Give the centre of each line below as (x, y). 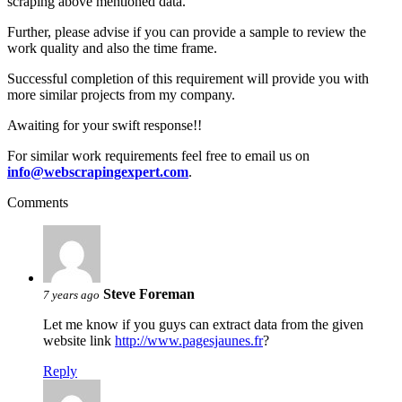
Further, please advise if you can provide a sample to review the (187, 31)
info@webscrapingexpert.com (98, 171)
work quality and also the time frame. (112, 48)
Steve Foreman (149, 293)
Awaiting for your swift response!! (105, 125)
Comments (38, 202)
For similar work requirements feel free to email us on (158, 155)
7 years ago (71, 294)
